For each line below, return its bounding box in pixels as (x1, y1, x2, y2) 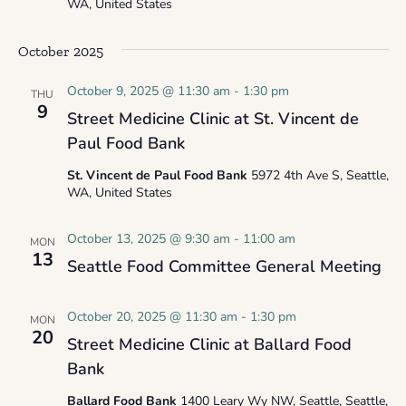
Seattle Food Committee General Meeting (66, 256, 382, 277)
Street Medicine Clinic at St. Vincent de (66, 108, 359, 130)
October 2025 (17, 43, 103, 60)
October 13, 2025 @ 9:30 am (66, 230, 230, 247)
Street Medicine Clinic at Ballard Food (66, 333, 352, 355)
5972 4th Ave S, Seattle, (250, 167, 389, 184)
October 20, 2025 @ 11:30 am (66, 308, 237, 325)
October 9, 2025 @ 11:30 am (66, 82, 230, 100)
